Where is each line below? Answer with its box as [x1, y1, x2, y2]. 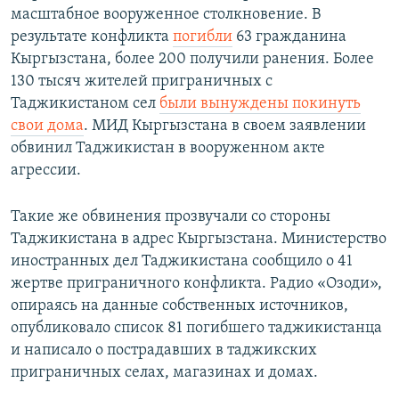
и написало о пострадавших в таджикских [11, 342, 317, 360]
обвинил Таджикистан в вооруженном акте [11, 140, 325, 158]
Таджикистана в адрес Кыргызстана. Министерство [11, 231, 387, 248]
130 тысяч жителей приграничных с [11, 73, 273, 91]
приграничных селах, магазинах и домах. [11, 364, 318, 382]
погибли [173, 28, 232, 46]
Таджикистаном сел [11, 95, 159, 113]
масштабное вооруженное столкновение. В [11, 6, 321, 24]
